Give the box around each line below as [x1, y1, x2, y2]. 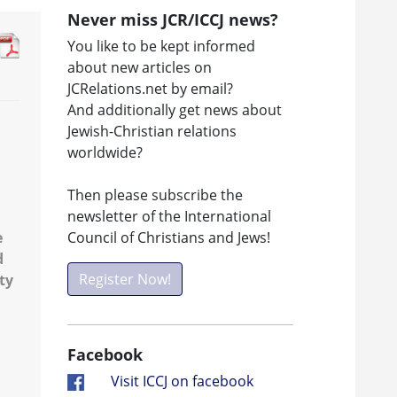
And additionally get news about [67, 99, 282, 120]
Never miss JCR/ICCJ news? [67, 8, 278, 30]
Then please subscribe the [67, 184, 243, 205]
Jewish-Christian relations [67, 121, 237, 141]
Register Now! [79, 269, 171, 289]
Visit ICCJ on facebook [111, 370, 253, 391]
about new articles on [67, 57, 212, 77]
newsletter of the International [67, 206, 271, 226]
